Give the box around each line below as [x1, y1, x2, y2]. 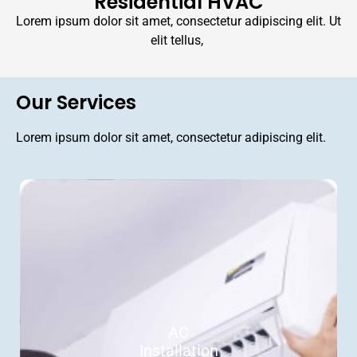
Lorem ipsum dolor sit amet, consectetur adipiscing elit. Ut [16, 13, 341, 29]
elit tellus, [151, 32, 206, 48]
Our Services [16, 89, 136, 116]
